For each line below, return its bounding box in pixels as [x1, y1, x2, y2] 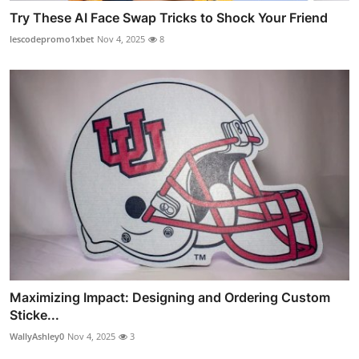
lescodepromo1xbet [10, 33, 94, 46]
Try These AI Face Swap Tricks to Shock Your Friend [10, 10, 328, 26]
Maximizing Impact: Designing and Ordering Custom [10, 288, 330, 305]
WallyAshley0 [10, 329, 64, 342]
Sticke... [10, 306, 59, 323]
